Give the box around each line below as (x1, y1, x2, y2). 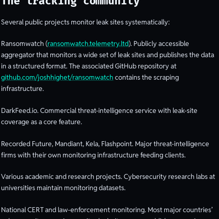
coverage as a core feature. (1, 117, 82, 126)
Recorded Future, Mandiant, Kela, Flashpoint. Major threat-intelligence (1, 139, 209, 148)
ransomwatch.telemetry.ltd (47, 39, 129, 48)
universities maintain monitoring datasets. (1, 183, 126, 193)
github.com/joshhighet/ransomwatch (1, 73, 113, 82)
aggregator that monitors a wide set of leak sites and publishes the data (1, 50, 214, 60)
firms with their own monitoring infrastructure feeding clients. (1, 150, 186, 159)
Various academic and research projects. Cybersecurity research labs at (1, 172, 215, 181)
